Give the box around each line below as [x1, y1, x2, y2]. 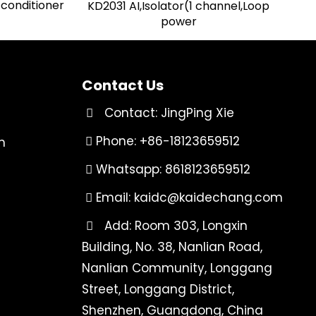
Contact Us [82, 75, 164, 95]
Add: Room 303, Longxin [97, 217, 248, 234]
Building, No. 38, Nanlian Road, [82, 238, 262, 255]
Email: [92, 189, 134, 206]
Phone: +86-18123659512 [92, 133, 240, 150]
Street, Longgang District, [82, 281, 234, 298]
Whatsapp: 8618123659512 [92, 161, 250, 178]
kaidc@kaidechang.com [134, 189, 283, 206]
